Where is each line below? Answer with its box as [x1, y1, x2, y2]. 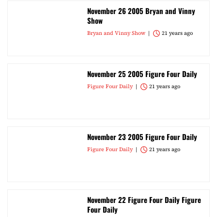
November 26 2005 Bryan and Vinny [87, 5, 195, 16]
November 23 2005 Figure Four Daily [87, 131, 197, 142]
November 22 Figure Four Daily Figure [87, 194, 201, 205]
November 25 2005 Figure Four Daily [87, 68, 197, 79]
